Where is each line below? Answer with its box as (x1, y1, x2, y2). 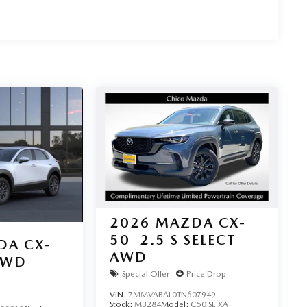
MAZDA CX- (155, 214, 246, 232)
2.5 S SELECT (139, 232, 236, 249)
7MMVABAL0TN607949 (127, 290, 216, 300)
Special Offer (121, 269, 169, 279)
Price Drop (186, 269, 226, 279)
